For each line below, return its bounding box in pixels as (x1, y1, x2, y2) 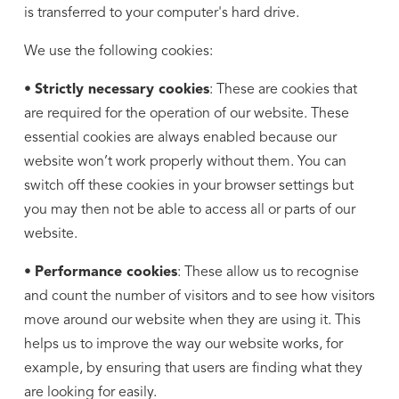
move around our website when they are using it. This (23, 313, 361, 328)
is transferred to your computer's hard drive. (23, 5, 299, 20)
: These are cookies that (208, 82, 357, 97)
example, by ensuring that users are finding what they (23, 361, 362, 376)
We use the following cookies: (23, 44, 213, 59)
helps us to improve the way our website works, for (23, 337, 343, 352)
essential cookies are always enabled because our (23, 130, 337, 145)
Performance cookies (34, 265, 177, 280)
